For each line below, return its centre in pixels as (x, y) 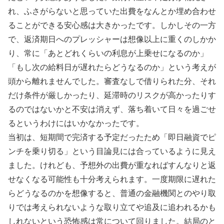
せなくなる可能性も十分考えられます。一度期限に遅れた (112, 179)
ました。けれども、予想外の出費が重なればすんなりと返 (112, 165)
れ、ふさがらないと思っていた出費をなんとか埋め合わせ (112, 11)
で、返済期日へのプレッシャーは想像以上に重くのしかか (112, 39)
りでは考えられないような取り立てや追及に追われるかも (112, 207)
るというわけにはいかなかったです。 (76, 123)
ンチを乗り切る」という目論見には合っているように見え (112, 151)
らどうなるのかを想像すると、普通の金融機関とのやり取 (112, 193)
